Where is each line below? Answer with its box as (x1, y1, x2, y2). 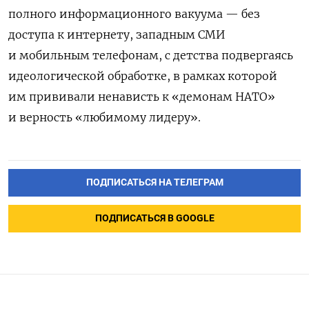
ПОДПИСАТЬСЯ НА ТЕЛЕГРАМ (86, 177, 223, 189)
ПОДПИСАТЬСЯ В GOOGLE (94, 212, 215, 225)
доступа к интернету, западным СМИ (8, 28, 225, 42)
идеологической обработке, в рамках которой (8, 69, 277, 83)
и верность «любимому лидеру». (8, 110, 201, 125)
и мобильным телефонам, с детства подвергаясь (8, 48, 293, 63)
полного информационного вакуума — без (8, 7, 260, 21)
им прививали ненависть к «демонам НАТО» (8, 90, 275, 104)
